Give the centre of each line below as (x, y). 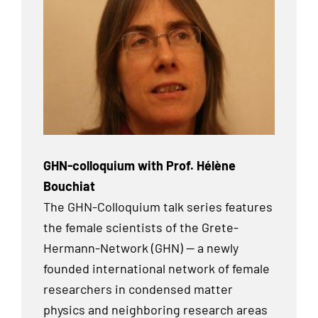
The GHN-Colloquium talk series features (158, 206)
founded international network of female (157, 268)
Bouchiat (69, 186)
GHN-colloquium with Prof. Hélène (139, 165)
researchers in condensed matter (138, 289)
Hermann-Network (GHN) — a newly (141, 247)
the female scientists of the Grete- (141, 227)
